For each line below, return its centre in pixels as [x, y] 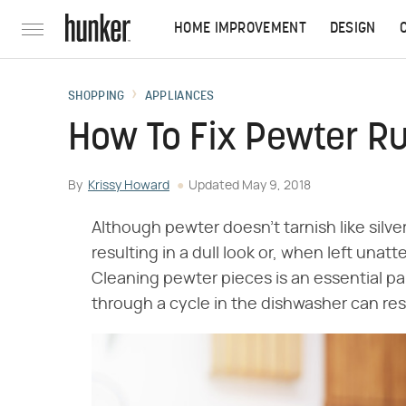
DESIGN [353, 29]
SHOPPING [97, 97]
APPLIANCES [179, 97]
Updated [215, 186]
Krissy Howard [129, 186]
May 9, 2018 [276, 186]
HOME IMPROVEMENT [240, 29]
